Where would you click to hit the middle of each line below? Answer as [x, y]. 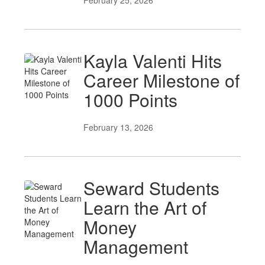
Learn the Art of [145, 207]
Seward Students [151, 188]
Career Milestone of [161, 80]
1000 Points [130, 100]
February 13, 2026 [118, 127]
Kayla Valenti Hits [153, 61]
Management [136, 246]
